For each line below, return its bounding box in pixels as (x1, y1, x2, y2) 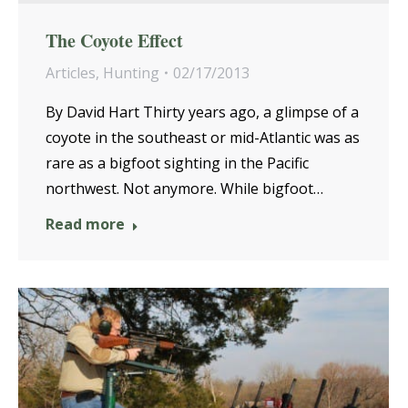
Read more (46, 214, 125, 234)
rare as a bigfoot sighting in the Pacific (46, 153, 309, 173)
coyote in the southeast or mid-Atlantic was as (46, 127, 360, 148)
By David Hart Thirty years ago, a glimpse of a (46, 102, 359, 122)
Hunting (103, 63, 159, 83)
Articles (46, 63, 96, 83)
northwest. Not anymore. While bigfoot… (46, 178, 323, 199)
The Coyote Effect (46, 27, 183, 54)
